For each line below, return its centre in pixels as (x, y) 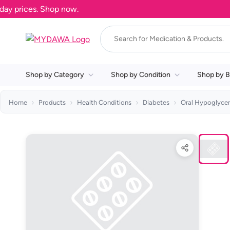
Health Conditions (104, 102)
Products (52, 102)
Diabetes (156, 102)
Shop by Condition (141, 75)
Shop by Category (55, 75)
